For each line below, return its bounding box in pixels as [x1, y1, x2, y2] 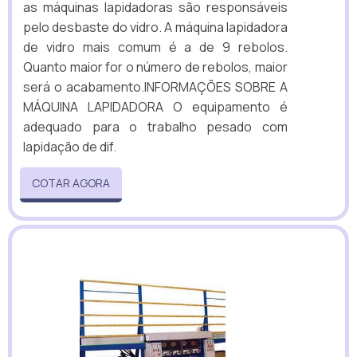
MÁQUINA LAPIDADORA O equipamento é [23, 97, 288, 116]
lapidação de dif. [23, 137, 116, 155]
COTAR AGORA [32, 175, 110, 190]
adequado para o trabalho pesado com [23, 117, 288, 135]
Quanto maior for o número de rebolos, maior [23, 57, 288, 76]
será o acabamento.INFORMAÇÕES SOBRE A [23, 77, 288, 96]
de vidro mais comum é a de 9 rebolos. [23, 37, 288, 56]
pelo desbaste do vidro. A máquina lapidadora [23, 18, 288, 36]
